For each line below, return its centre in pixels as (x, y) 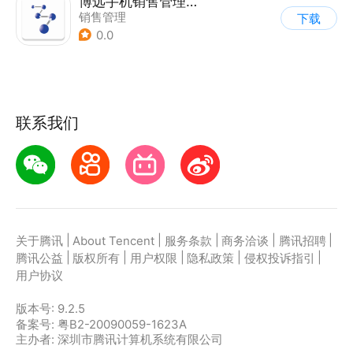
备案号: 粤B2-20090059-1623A (101, 325)
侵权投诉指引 (279, 259)
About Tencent (114, 242)
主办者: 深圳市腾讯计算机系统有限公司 (119, 340)
